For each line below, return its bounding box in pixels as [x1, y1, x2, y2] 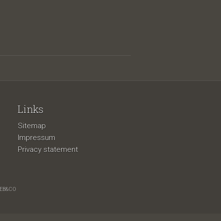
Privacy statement [17, 145, 78, 154]
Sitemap [17, 121, 46, 130]
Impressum [17, 133, 55, 142]
